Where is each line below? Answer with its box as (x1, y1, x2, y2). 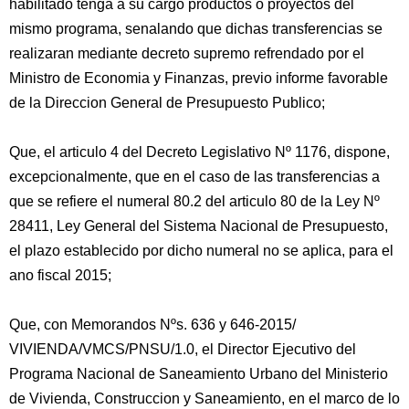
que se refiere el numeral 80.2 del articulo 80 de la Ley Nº (9, 194, 380, 209)
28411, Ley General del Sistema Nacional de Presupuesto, (9, 218, 388, 234)
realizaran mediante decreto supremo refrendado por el (9, 46, 364, 61)
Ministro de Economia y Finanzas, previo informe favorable (9, 70, 388, 86)
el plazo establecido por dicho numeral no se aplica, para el (9, 243, 393, 258)
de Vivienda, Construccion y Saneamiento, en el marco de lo (9, 391, 400, 406)
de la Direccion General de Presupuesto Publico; (9, 95, 325, 110)
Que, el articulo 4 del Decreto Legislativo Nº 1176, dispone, (9, 144, 390, 160)
